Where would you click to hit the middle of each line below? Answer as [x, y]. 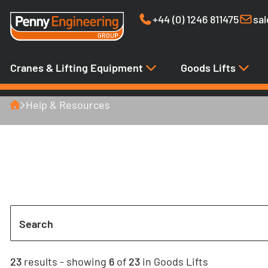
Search [36, 224]
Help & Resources [68, 105]
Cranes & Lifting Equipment [78, 67]
